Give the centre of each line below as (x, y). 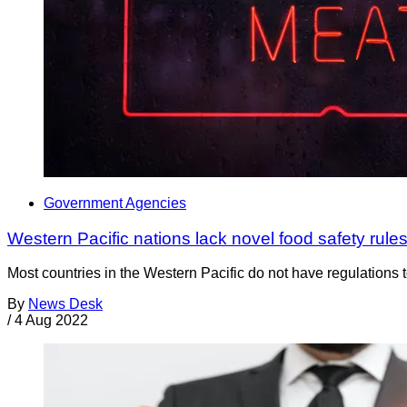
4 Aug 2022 (51, 321)
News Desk (65, 304)
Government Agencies (115, 203)
